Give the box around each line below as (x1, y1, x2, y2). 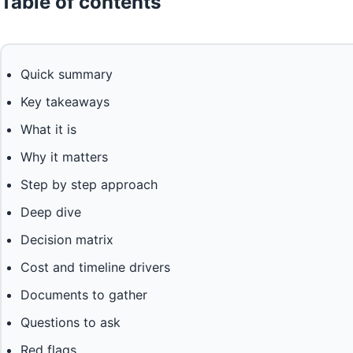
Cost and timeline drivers (20, 259, 170, 276)
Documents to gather (20, 287, 147, 303)
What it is (20, 121, 76, 138)
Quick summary (20, 66, 113, 83)
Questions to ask (20, 314, 121, 331)
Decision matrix (20, 232, 113, 248)
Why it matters (20, 149, 108, 165)
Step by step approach (20, 176, 158, 193)
